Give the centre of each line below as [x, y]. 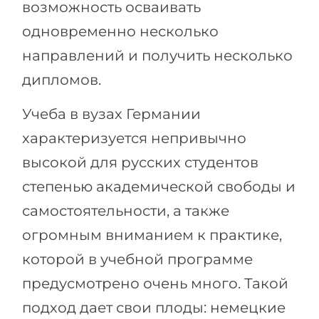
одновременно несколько [120, 31]
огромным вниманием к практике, [152, 235]
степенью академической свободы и [159, 187]
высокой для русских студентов [140, 162]
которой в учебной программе [137, 259]
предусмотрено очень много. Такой [155, 283]
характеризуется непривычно [134, 138]
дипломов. [62, 80]
